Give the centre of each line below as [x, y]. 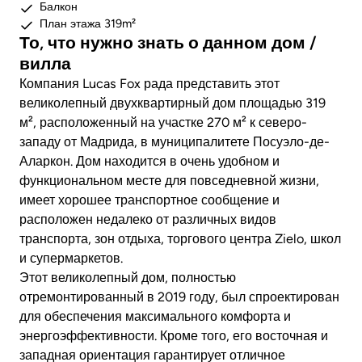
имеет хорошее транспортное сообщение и [149, 200]
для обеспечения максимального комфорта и [155, 317]
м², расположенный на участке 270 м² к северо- [163, 123]
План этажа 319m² [88, 24]
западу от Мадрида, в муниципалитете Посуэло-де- [175, 142]
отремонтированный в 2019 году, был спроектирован [179, 297]
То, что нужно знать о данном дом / [168, 43]
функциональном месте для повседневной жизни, [169, 181]
